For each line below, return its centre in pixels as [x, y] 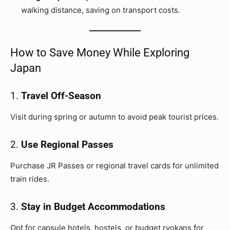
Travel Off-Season [61, 96]
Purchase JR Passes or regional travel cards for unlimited [114, 166]
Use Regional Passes [67, 145]
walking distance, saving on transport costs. [101, 10]
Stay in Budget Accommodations [93, 207]
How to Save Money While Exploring [100, 53]
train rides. [30, 179]
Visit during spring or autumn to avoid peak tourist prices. [114, 117]
